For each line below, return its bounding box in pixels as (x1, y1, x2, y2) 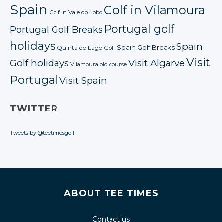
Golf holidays (10, 57, 69, 69)
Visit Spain (59, 74, 107, 86)
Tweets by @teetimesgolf (10, 129, 75, 136)
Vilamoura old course (70, 60, 127, 68)
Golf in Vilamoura (104, 2, 205, 17)
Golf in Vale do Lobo (49, 8, 102, 16)
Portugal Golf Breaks (10, 23, 103, 35)
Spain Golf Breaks (117, 43, 175, 51)
